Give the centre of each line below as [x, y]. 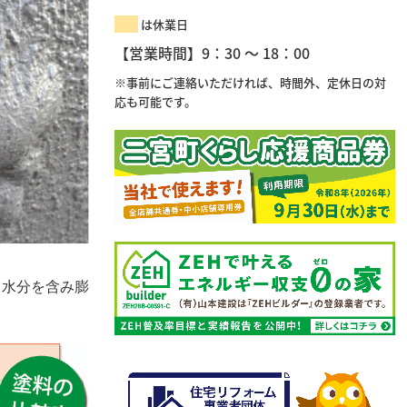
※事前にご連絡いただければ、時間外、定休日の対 [251, 83]
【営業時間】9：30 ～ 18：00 [213, 53]
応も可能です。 [156, 102]
